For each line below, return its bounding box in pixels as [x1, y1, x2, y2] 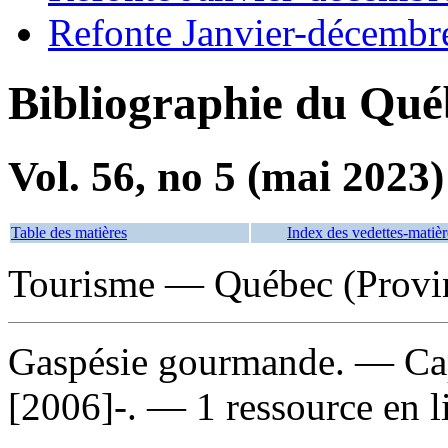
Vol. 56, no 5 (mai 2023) [8, 152, 444, 200]
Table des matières [11, 223, 127, 241]
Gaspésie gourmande [8, 339, 335, 383]
